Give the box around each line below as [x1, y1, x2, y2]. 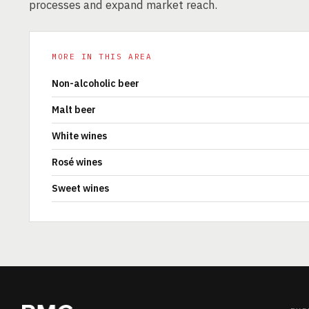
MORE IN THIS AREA [52, 52, 152, 61]
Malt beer [52, 103, 96, 116]
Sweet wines [52, 182, 109, 195]
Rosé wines [52, 156, 102, 168]
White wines [52, 130, 107, 142]
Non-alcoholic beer [52, 77, 139, 90]
